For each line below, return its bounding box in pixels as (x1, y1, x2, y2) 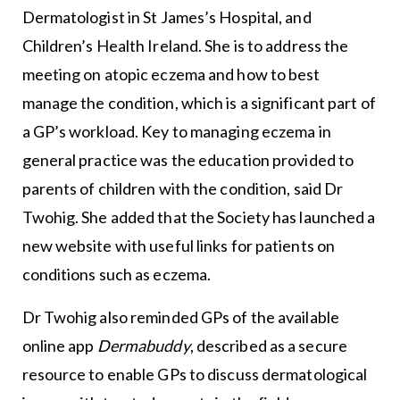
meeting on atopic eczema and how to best (21, 64, 321, 85)
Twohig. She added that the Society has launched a (21, 207, 376, 228)
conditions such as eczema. (21, 264, 214, 285)
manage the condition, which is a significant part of (21, 93, 376, 113)
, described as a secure (189, 336, 347, 356)
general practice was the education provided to (21, 150, 354, 171)
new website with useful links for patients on (21, 236, 336, 256)
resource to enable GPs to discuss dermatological (21, 364, 368, 385)
